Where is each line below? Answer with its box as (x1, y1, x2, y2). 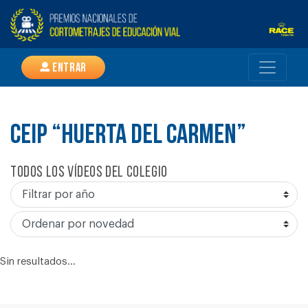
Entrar (49, 62, 87, 76)
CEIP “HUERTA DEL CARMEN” (10, 122, 246, 150)
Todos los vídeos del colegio (10, 165, 168, 181)
